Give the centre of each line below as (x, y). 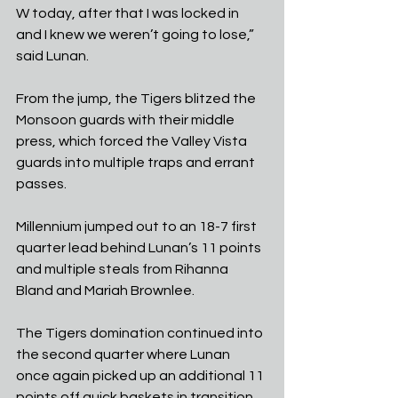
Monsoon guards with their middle (127, 120)
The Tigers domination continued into (141, 333)
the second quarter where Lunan (124, 354)
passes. (41, 184)
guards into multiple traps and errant (137, 163)
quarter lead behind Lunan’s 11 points (140, 248)
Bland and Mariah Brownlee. (105, 291)
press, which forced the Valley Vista (133, 141)
